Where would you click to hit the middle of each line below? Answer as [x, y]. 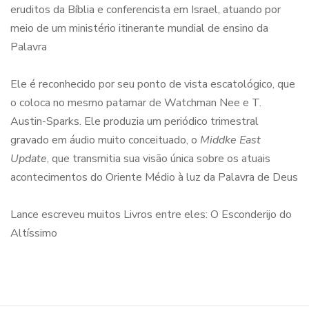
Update [29, 158]
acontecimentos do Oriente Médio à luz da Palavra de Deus [154, 177]
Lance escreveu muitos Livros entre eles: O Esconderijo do [151, 214]
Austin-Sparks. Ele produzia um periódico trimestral [134, 121]
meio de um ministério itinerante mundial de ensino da [139, 28]
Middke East [229, 140]
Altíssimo [34, 233]
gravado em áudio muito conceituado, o [104, 140]
